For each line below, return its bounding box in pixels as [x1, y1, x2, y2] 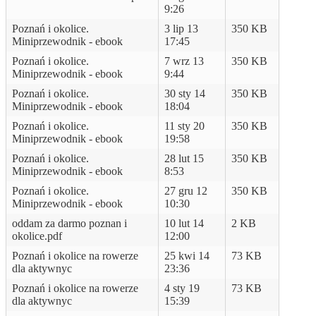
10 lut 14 [164, 217, 204, 229]
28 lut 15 [164, 152, 204, 164]
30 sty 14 [164, 87, 205, 99]
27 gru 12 [164, 184, 207, 197]
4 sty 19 [164, 281, 200, 294]
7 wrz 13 [164, 54, 204, 67]
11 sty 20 [164, 119, 205, 132]
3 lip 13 [164, 22, 198, 35]
